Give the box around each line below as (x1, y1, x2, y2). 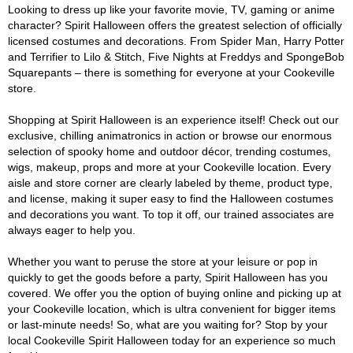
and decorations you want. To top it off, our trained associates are (8, 208, 334, 221)
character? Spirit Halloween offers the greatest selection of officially (8, 19, 342, 32)
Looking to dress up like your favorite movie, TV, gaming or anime (8, 3, 335, 16)
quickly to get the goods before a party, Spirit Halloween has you (8, 271, 328, 284)
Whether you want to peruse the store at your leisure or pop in (8, 255, 318, 268)
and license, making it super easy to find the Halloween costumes (8, 192, 333, 205)
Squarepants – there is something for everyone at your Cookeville (8, 66, 335, 79)
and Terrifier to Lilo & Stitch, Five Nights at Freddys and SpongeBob (8, 50, 344, 63)
